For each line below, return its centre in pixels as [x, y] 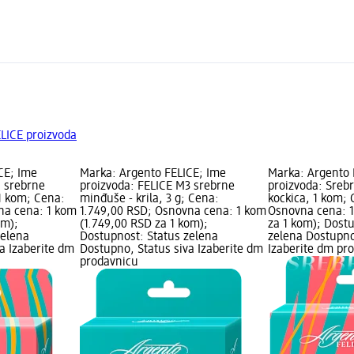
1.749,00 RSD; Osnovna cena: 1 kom [173, 211]
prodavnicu [109, 262]
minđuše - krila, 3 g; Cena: [149, 199]
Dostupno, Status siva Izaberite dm [171, 249]
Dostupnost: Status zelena [149, 237]
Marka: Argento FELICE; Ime [153, 173]
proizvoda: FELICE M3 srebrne [157, 186]
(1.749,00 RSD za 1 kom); [143, 224]
